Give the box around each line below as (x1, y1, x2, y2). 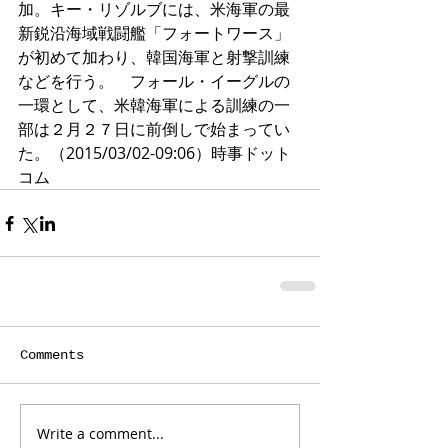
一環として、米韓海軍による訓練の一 (18, 94, 290, 116)
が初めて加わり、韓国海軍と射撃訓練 (18, 46, 290, 68)
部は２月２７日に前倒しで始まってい (18, 118, 290, 140)
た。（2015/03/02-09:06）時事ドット (18, 142, 291, 164)
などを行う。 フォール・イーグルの (18, 70, 290, 92)
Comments (20, 347, 84, 363)
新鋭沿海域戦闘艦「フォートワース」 (18, 22, 290, 44)
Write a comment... (37, 423, 164, 443)
